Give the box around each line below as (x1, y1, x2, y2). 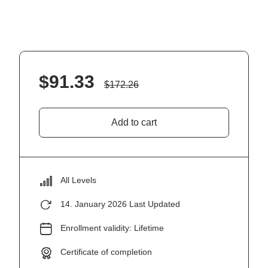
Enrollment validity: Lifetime (60, 223, 164, 233)
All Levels (60, 175, 96, 185)
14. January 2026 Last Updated (60, 199, 180, 209)
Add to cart (111, 117, 157, 127)
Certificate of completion (60, 246, 152, 257)
